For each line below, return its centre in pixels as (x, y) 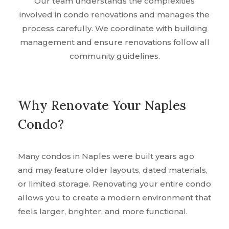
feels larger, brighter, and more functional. (103, 212)
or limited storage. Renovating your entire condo (114, 184)
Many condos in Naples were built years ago (106, 156)
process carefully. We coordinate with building (114, 29)
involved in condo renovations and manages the (114, 15)
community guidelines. (114, 56)
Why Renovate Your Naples (102, 106)
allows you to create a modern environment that (114, 198)
